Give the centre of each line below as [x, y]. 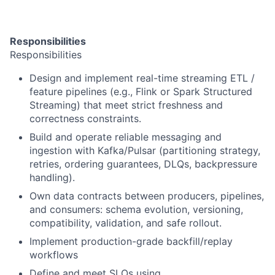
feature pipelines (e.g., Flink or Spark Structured [141, 91]
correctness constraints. [85, 118]
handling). [52, 177]
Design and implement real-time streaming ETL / [142, 78]
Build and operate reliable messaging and [126, 137]
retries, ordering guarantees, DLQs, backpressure [143, 164]
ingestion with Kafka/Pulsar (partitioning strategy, [145, 150]
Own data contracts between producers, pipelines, [147, 196]
